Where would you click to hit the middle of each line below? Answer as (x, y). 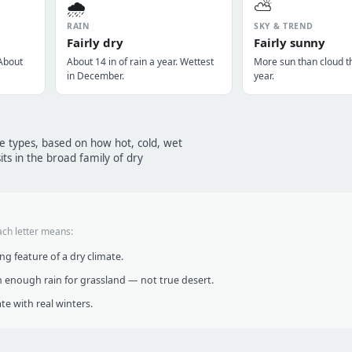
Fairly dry (95, 42)
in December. (95, 76)
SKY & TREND (284, 26)
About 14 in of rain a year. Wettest (140, 62)
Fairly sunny (290, 42)
